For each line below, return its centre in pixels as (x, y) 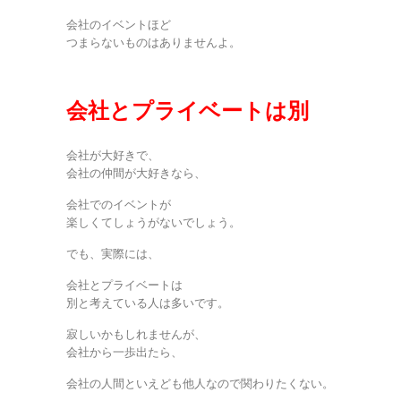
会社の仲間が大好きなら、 (136, 173)
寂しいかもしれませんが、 (136, 334)
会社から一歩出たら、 (124, 352)
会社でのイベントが (119, 204)
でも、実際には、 (113, 253)
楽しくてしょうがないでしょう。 (154, 222)
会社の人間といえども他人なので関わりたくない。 (200, 383)
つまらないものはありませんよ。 (154, 42)
